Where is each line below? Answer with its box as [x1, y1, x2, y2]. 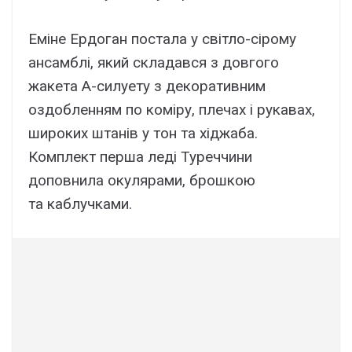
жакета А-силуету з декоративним [28, 76, 266, 95]
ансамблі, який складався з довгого [28, 53, 279, 71]
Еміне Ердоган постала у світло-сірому [28, 29, 296, 48]
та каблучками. [28, 194, 132, 213]
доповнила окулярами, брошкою [28, 170, 255, 189]
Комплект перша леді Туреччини [28, 147, 252, 166]
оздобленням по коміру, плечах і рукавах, [28, 100, 315, 119]
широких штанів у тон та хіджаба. [28, 123, 258, 142]
